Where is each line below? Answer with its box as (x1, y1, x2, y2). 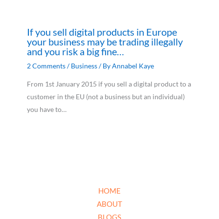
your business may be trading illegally (27, 36, 183, 48)
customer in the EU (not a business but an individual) (27, 92, 185, 101)
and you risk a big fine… (27, 45, 124, 58)
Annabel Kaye (112, 62, 154, 70)
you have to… (27, 105, 66, 114)
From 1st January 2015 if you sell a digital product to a (27, 80, 191, 88)
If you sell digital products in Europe (27, 26, 177, 38)
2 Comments (27, 62, 66, 70)
